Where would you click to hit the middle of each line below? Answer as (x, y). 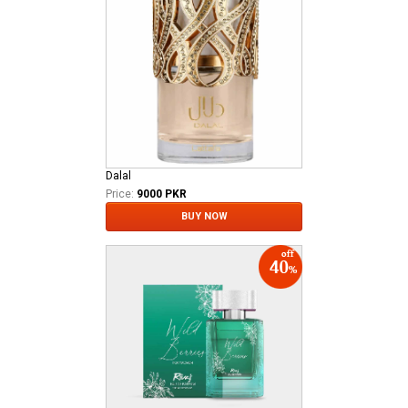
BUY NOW (204, 216)
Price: (120, 194)
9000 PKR (162, 194)
